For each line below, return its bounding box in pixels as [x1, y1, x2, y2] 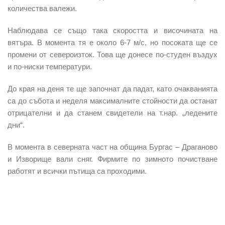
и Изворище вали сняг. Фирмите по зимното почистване [8, 154, 217, 163]
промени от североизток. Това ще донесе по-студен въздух [8, 50, 217, 59]
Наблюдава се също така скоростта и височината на [8, 26, 217, 35]
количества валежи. [8, 4, 77, 13]
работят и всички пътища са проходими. [8, 166, 147, 175]
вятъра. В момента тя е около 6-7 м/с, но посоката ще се [8, 38, 217, 47]
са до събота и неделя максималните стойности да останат [8, 96, 217, 105]
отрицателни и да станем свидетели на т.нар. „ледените [8, 108, 217, 117]
